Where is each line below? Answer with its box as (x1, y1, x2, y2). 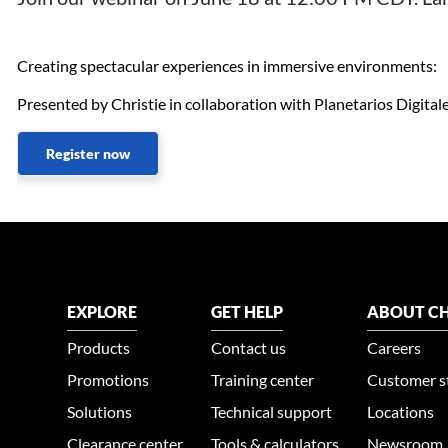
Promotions (67, 370, 150, 390)
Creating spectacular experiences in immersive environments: (17, 56, 437, 76)
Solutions (67, 402, 133, 422)
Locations (367, 402, 435, 422)
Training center (211, 370, 315, 390)
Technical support (211, 402, 333, 422)
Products (67, 338, 131, 358)
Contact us (211, 338, 287, 358)
